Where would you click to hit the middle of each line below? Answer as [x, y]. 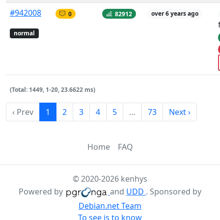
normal [24, 33]
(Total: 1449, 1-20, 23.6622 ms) [52, 90]
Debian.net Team [110, 206]
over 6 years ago [175, 14]
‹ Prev [23, 112]
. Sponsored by [174, 192]
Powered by [42, 192]
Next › [180, 112]
